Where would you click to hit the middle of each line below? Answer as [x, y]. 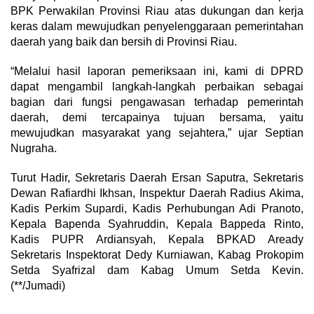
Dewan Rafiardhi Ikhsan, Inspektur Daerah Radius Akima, [157, 193]
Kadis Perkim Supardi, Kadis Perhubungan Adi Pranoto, [157, 209]
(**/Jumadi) [38, 286]
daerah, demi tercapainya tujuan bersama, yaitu [157, 118]
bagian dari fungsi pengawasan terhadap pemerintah [157, 102]
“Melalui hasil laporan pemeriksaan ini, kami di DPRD [157, 71]
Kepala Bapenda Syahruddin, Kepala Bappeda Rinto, [157, 224]
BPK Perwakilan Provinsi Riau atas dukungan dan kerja [157, 11]
